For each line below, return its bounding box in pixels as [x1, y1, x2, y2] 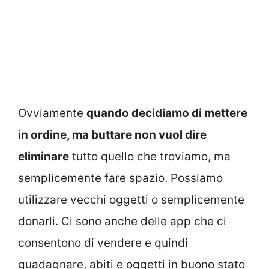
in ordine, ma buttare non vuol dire [18, 128, 207, 142]
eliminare [18, 150, 69, 164]
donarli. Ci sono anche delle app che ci [18, 214, 226, 229]
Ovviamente [18, 106, 86, 121]
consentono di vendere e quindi [18, 236, 188, 250]
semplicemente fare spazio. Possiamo [18, 171, 223, 186]
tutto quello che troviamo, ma [69, 150, 231, 164]
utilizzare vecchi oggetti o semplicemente [18, 193, 244, 207]
